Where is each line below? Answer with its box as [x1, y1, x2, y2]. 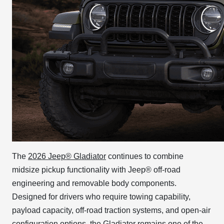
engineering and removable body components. [12, 179, 176, 187]
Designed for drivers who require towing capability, [12, 192, 190, 201]
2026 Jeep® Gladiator [28, 152, 106, 160]
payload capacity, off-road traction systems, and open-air [12, 206, 210, 214]
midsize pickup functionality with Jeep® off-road [12, 165, 180, 174]
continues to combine [106, 152, 183, 160]
